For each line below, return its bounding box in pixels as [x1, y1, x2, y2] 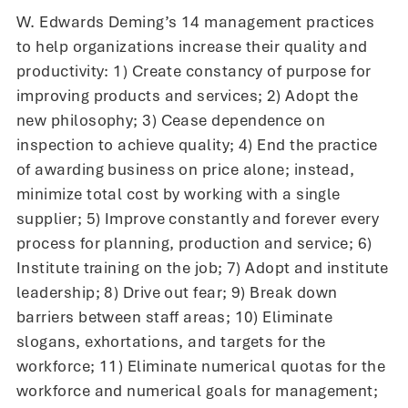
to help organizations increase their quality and [16, 36, 368, 56]
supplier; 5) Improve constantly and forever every [16, 208, 380, 229]
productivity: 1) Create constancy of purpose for [16, 60, 372, 81]
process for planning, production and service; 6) [16, 232, 372, 253]
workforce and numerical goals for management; [16, 380, 379, 401]
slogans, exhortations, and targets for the [16, 331, 326, 352]
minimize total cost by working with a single [16, 183, 341, 204]
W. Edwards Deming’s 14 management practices [16, 11, 375, 32]
